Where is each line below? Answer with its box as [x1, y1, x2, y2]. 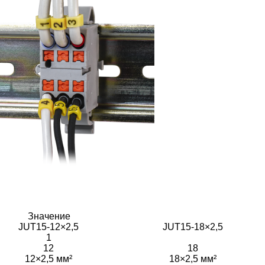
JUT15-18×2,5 [163, 221, 223, 232]
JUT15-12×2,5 [18, 221, 79, 232]
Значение [27, 211, 70, 221]
